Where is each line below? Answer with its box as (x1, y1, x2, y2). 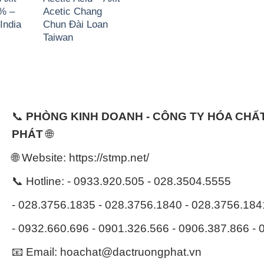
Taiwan (43, 31, 74, 44)
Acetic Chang (43, 5, 103, 18)
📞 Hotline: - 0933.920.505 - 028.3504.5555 (12, 174, 232, 187)
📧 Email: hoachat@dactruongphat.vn (12, 245, 202, 258)
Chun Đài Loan (43, 18, 108, 31)
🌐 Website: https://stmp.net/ (12, 151, 150, 164)
